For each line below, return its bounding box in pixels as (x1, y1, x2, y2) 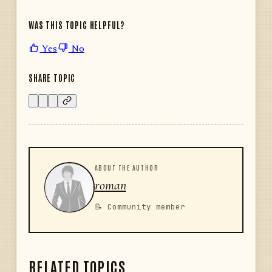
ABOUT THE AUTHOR (94, 163, 159, 172)
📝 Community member (94, 202, 185, 212)
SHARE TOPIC (29, 72, 76, 83)
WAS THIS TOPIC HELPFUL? (29, 19, 125, 30)
